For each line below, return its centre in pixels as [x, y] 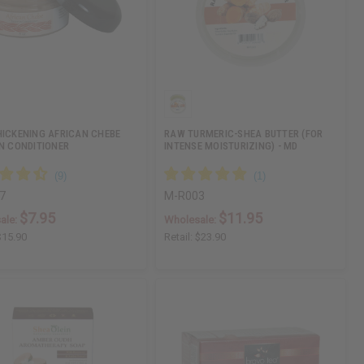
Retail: [180, 237]
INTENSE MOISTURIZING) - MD [231, 146]
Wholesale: [192, 220]
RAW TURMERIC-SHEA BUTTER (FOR [244, 134]
